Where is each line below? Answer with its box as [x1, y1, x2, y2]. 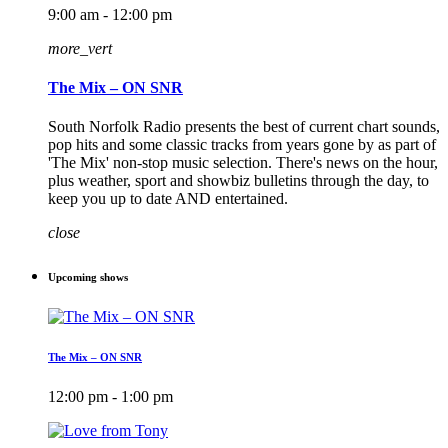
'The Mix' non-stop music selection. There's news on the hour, [48, 154, 438, 172]
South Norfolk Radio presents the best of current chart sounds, [48, 118, 440, 136]
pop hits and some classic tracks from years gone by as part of [48, 136, 436, 154]
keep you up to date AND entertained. [48, 190, 288, 208]
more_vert [48, 39, 112, 57]
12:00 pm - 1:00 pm [48, 388, 173, 406]
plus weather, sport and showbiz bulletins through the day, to [48, 172, 429, 190]
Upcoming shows [48, 271, 128, 284]
